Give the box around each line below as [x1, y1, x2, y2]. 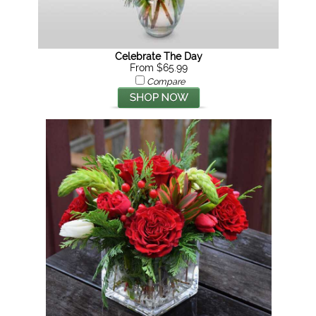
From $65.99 [129, 62, 188, 73]
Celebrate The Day [114, 51, 202, 62]
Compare [146, 76, 185, 87]
